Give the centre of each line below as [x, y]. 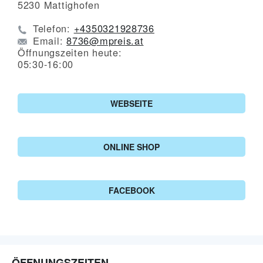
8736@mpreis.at [105, 40]
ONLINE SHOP [131, 147]
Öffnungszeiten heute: [70, 53]
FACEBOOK [131, 190]
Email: [50, 40]
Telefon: [53, 28]
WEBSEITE [131, 104]
